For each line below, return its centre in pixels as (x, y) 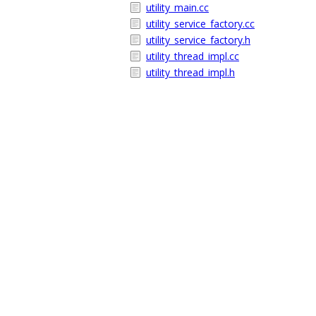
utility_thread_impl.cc (193, 56)
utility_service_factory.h (198, 40)
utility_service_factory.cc (200, 24)
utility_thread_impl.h (190, 72)
